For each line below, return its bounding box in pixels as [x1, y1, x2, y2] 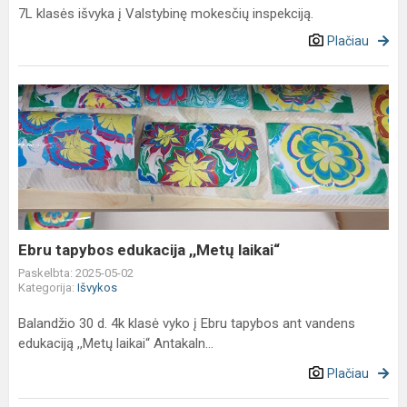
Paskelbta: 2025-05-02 [18, 266, 134, 280]
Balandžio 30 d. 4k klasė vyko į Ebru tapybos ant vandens [18, 315, 355, 332]
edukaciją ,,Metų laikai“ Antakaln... [18, 335, 213, 352]
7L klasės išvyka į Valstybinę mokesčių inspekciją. [18, 5, 313, 22]
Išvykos [77, 281, 117, 294]
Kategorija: [18, 281, 77, 294]
